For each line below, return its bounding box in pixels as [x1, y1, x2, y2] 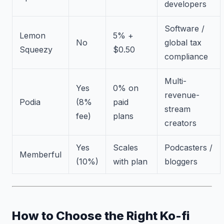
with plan [113, 156, 147, 166]
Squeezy [19, 44, 52, 54]
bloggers [164, 156, 197, 166]
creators [164, 118, 196, 128]
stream [164, 104, 190, 114]
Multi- [164, 76, 186, 86]
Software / [164, 23, 204, 33]
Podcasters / [164, 142, 212, 152]
